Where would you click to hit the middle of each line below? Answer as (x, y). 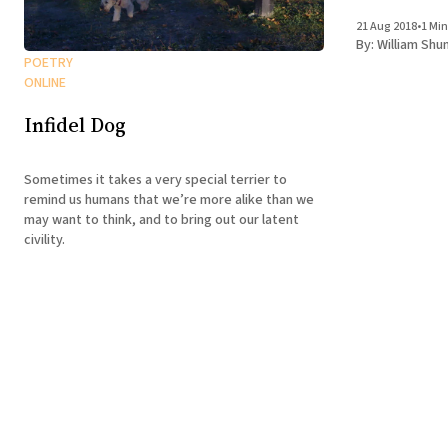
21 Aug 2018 (386, 26)
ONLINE (45, 82)
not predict (390, 34)
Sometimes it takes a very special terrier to (155, 179)
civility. (44, 239)
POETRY (48, 62)
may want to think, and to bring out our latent (161, 219)
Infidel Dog (75, 125)
